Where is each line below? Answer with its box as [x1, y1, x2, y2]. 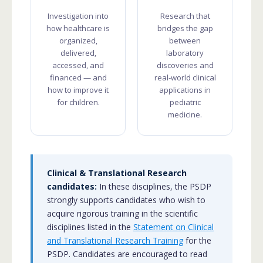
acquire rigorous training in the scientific [47, 207, 198, 219]
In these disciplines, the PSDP [97, 180, 211, 192]
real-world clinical [154, 72, 216, 83]
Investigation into [48, 10, 109, 21]
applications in [159, 84, 211, 95]
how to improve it [48, 84, 109, 95]
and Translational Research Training [47, 234, 183, 246]
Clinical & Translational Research [47, 167, 187, 178]
